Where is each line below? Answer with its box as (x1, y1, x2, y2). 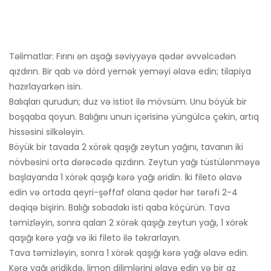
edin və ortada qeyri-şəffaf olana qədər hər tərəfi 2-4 (9, 186, 238, 199)
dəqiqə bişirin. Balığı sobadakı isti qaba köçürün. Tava (9, 201, 230, 214)
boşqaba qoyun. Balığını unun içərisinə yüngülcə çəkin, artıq (9, 111, 259, 123)
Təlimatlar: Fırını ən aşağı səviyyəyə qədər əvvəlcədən (9, 50, 236, 63)
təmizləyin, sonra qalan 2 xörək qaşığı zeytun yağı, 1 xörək (9, 217, 248, 229)
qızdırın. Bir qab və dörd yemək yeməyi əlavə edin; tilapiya (9, 65, 251, 78)
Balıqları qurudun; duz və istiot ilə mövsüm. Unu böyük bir (9, 96, 247, 108)
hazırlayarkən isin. (9, 80, 82, 93)
